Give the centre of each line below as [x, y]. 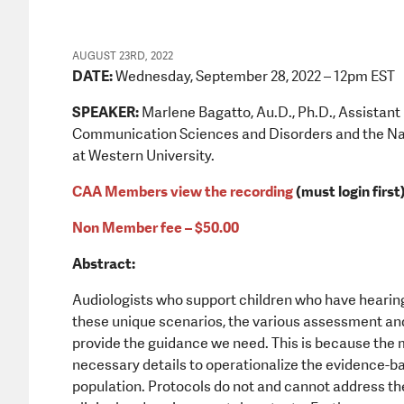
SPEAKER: [106, 112]
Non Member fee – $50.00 [156, 227]
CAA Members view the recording [184, 191]
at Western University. [143, 155]
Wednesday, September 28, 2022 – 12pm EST [254, 76]
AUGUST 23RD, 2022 [123, 55]
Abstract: [104, 263]
